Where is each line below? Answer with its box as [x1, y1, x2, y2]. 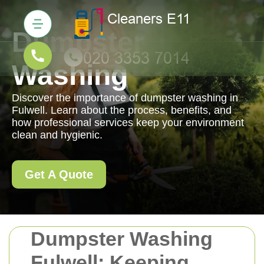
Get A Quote [25, 168, 93, 181]
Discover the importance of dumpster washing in [12, 92, 238, 104]
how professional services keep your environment [12, 117, 244, 128]
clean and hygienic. [12, 129, 103, 141]
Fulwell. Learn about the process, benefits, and [12, 104, 232, 116]
